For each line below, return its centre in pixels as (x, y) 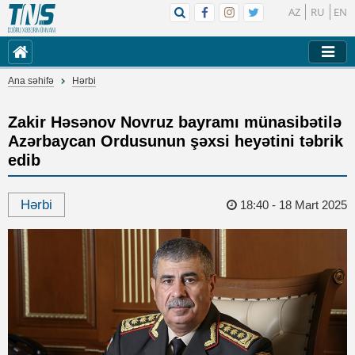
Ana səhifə (31, 81)
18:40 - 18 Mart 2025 (294, 205)
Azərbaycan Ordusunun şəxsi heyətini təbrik (176, 141)
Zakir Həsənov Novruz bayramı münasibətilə (175, 122)
